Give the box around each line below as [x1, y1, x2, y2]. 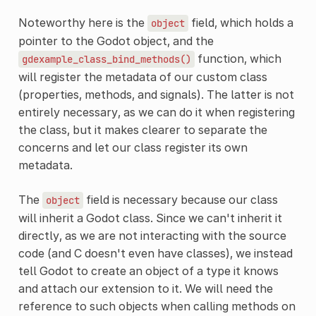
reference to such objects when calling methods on [18, 298, 296, 313]
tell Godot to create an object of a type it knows [18, 263, 279, 278]
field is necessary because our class [83, 192, 278, 207]
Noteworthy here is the [18, 15, 147, 30]
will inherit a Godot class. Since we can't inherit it [18, 210, 282, 225]
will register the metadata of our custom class [18, 69, 267, 84]
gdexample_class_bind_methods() [21, 52, 191, 66]
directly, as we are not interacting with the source [18, 228, 286, 243]
